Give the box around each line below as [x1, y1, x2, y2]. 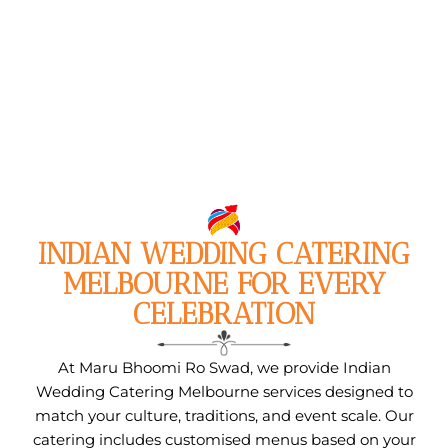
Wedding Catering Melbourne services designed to [35, 381, 413, 401]
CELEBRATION [133, 296, 315, 333]
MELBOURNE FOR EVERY [63, 266, 385, 303]
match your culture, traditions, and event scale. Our [34, 405, 414, 425]
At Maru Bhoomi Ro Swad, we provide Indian [57, 357, 391, 377]
